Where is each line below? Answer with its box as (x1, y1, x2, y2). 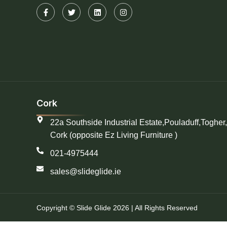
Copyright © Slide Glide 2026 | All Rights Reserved (36, 203, 198, 212)
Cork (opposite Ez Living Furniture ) (50, 131, 177, 140)
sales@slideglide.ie (50, 167, 121, 176)
